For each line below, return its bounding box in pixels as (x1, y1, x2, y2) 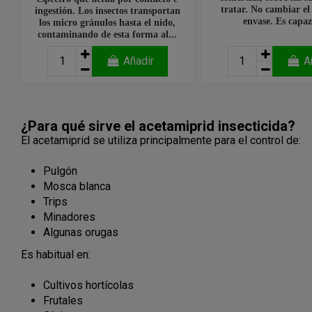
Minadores (43, 210, 95, 224)
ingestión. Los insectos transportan (34, 4, 180, 16)
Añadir (123, 54, 154, 68)
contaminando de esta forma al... (38, 28, 178, 40)
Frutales (43, 294, 83, 308)
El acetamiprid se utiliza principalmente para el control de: (21, 133, 301, 147)
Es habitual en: (21, 247, 91, 261)
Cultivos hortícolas (43, 279, 134, 292)
